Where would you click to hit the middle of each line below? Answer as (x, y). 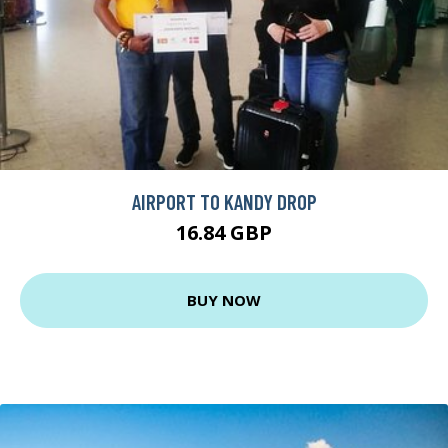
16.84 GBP (224, 232)
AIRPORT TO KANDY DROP (224, 201)
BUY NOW (224, 300)
